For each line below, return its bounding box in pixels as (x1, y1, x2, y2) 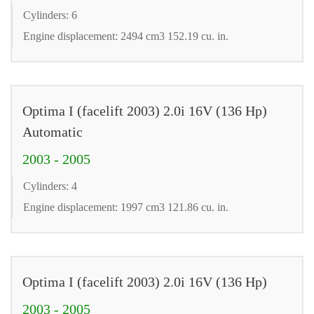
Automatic (22, 123, 83, 139)
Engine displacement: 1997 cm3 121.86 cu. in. (23, 200, 228, 213)
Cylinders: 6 (23, 8, 77, 21)
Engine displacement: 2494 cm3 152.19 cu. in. (23, 29, 228, 42)
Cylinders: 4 (23, 179, 77, 192)
